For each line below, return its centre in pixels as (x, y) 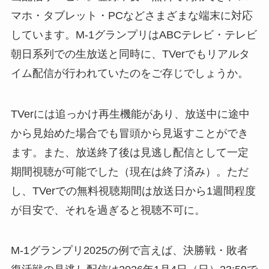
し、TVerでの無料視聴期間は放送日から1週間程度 (133, 191)
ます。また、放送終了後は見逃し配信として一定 (129, 152)
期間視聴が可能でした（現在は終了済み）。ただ (129, 171)
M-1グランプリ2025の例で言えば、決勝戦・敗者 (129, 251)
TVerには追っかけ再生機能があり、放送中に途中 (130, 114)
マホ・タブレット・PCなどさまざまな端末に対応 (131, 15)
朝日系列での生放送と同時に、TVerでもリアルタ (130, 54)
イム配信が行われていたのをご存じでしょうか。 (129, 73)
